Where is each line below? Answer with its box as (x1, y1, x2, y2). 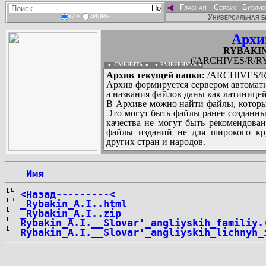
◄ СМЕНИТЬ (104, 62, 142, 68)
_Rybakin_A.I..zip (20, 207, 121, 219)
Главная (178, 3, 209, 12)
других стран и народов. (106, 137, 205, 147)
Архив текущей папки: (106, 70, 205, 80)
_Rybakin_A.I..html (20, 198, 127, 210)
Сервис (211, 3, 237, 12)
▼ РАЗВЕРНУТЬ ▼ (154, 62, 203, 68)
